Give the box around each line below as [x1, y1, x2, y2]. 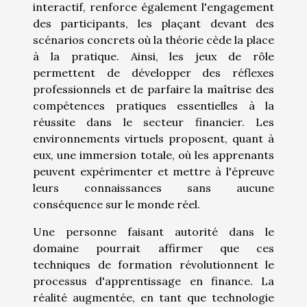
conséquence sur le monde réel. [33, 197, 200, 211]
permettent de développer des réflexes [33, 66, 274, 79]
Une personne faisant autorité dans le [33, 225, 274, 238]
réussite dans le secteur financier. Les [33, 115, 274, 129]
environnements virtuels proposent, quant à [33, 132, 274, 145]
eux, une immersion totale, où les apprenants [33, 148, 274, 162]
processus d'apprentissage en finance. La [33, 274, 274, 288]
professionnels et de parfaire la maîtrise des [33, 82, 274, 96]
